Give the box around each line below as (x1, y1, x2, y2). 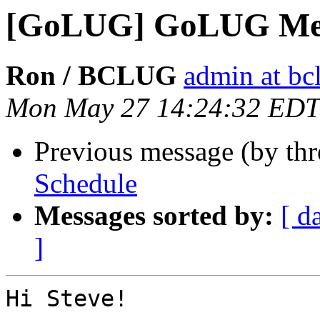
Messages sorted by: (34, 200, 274, 231)
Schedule (34, 168, 137, 199)
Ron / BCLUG (6, 60, 176, 91)
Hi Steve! (6, 286, 128, 312)
